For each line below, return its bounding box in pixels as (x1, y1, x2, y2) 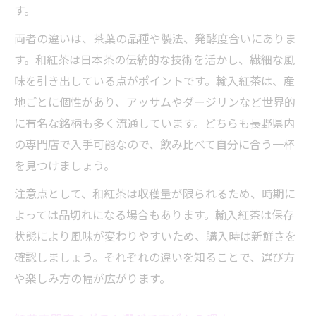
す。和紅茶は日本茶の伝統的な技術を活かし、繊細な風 (14, 51, 295, 68)
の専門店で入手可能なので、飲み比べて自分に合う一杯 (14, 135, 295, 152)
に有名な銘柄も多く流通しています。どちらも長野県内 (14, 114, 295, 131)
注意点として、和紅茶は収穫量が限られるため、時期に (14, 185, 296, 202)
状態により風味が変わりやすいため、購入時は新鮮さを (14, 227, 296, 244)
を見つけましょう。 (14, 157, 115, 174)
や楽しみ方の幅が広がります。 (14, 269, 171, 286)
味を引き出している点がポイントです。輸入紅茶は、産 (14, 72, 295, 89)
